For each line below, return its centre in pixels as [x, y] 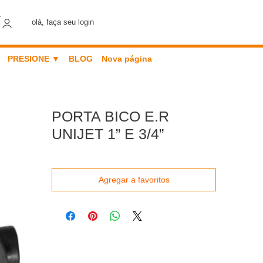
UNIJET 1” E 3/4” [108, 134]
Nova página [127, 59]
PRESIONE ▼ [33, 59]
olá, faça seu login [63, 22]
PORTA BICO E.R [110, 116]
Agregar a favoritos [134, 180]
